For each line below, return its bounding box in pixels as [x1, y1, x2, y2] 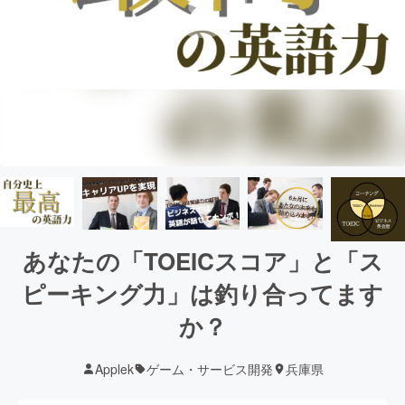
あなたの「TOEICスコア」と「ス [22, 243, 383, 278]
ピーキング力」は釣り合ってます [22, 276, 383, 310]
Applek [94, 359, 134, 378]
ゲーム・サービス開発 [146, 359, 273, 378]
